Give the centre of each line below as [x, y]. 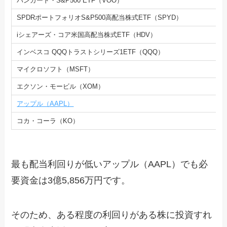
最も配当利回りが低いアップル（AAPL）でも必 [110, 164]
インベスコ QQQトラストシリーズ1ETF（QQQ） [91, 52]
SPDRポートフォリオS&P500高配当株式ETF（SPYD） [100, 17]
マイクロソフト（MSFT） [56, 69]
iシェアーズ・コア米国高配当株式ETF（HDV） [87, 34]
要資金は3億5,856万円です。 [71, 180]
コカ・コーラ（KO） [48, 121]
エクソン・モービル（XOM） [61, 86]
